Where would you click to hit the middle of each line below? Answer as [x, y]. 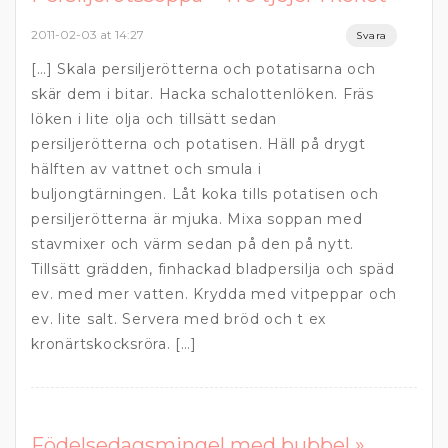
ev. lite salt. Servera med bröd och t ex [178, 319]
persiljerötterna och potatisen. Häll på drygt [198, 144]
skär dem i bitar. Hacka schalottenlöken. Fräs [202, 94]
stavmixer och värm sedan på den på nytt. [192, 244]
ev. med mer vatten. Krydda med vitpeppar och [214, 294]
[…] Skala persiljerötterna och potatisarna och [203, 69]
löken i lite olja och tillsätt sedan [154, 119]
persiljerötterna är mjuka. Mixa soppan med [197, 219]
